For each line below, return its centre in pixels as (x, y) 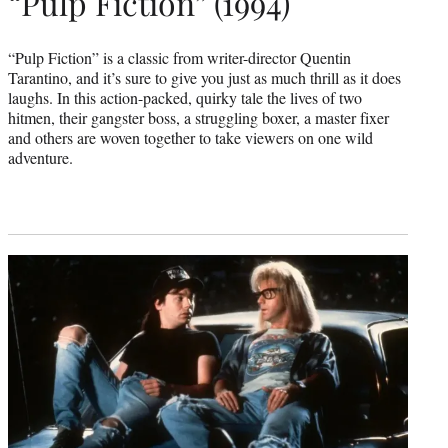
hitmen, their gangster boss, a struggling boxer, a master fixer (198, 117)
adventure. (40, 157)
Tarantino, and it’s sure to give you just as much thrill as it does (204, 77)
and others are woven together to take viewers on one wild (190, 137)
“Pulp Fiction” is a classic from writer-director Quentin (179, 57)
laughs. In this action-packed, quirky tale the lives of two (185, 97)
